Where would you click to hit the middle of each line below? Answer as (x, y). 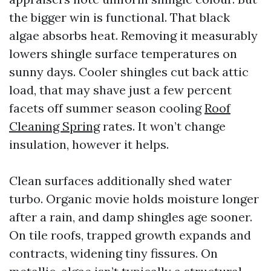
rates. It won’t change (163, 126)
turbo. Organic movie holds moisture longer (134, 199)
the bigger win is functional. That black (119, 17)
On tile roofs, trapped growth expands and (130, 235)
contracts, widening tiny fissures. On (113, 253)
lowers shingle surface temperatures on (123, 54)
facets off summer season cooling (107, 108)
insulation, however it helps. (89, 144)
